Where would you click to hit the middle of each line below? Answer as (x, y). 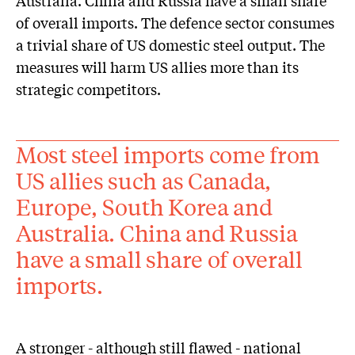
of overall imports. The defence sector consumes (175, 23)
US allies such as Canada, (143, 180)
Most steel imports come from (168, 154)
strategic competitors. (88, 89)
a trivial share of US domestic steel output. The (170, 45)
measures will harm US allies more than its (157, 67)
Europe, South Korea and (144, 206)
